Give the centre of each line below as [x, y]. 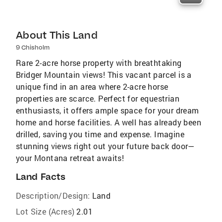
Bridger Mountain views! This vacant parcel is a [104, 75]
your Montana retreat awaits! [70, 158]
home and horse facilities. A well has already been [109, 122]
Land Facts [41, 177]
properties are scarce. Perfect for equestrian [98, 99]
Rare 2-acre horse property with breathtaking [99, 63]
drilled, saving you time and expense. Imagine [100, 134]
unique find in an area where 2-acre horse [92, 87]
